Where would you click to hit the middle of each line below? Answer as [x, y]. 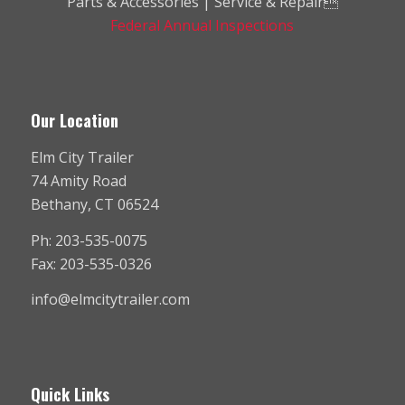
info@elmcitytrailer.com [110, 300]
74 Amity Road [78, 180]
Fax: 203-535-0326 [91, 264]
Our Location [74, 121]
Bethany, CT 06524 [94, 204]
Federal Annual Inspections [202, 26]
